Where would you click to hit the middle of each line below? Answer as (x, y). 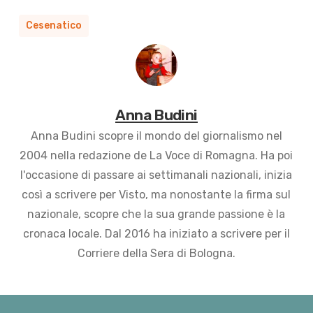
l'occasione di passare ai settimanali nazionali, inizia (156, 175)
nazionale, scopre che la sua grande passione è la (156, 214)
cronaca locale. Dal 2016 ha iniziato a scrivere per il (156, 233)
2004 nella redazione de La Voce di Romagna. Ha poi (156, 155)
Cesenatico (53, 25)
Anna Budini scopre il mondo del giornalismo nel (156, 136)
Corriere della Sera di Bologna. (156, 253)
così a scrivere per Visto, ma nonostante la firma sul (156, 194)
